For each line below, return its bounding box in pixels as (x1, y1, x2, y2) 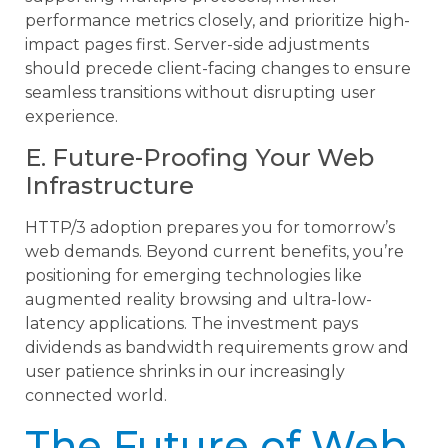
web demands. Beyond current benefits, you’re (25, 241, 404, 261)
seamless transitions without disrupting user (25, 83, 376, 103)
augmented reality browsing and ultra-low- (25, 289, 372, 309)
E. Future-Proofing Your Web (25, 142, 374, 172)
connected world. (25, 385, 167, 405)
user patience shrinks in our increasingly (25, 361, 345, 381)
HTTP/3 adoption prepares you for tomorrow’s (25, 217, 395, 237)
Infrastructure (25, 170, 194, 200)
